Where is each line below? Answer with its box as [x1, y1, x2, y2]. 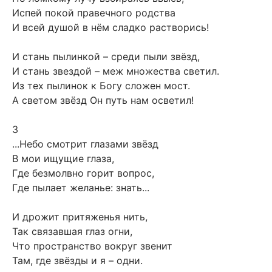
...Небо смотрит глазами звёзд [12, 137, 158, 150]
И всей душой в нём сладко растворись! [12, 21, 209, 33]
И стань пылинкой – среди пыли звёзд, [12, 50, 200, 63]
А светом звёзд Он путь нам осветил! [12, 93, 194, 106]
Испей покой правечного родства [12, 6, 175, 19]
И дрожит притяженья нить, [12, 210, 148, 223]
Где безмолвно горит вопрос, [12, 166, 154, 179]
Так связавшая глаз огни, [12, 225, 132, 237]
